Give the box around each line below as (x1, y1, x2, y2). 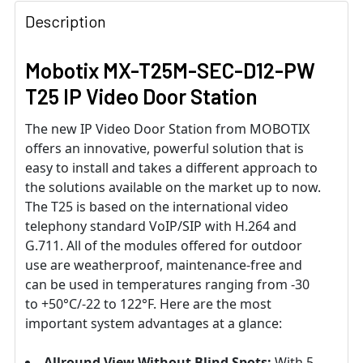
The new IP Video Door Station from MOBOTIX (25, 120, 310, 139)
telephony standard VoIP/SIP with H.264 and (25, 217, 297, 236)
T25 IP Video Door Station (25, 83, 258, 109)
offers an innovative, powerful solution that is (25, 139, 304, 158)
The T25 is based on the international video (25, 198, 288, 216)
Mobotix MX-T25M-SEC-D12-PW (25, 58, 315, 83)
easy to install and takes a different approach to (25, 159, 318, 177)
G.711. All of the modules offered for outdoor (25, 237, 302, 255)
